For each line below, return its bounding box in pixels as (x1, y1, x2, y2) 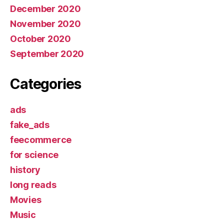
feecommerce (10, 134, 72, 145)
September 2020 (10, 48, 84, 59)
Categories (10, 75, 81, 92)
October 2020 (10, 33, 71, 44)
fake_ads (10, 119, 49, 130)
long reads (10, 179, 56, 190)
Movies (10, 194, 41, 205)
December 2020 (10, 3, 81, 14)
